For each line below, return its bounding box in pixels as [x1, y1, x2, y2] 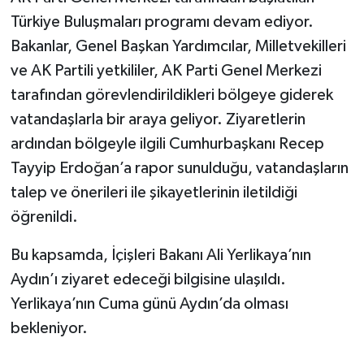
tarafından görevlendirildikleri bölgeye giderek [10, 87, 333, 104]
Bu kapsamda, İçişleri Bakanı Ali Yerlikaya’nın [10, 247, 311, 264]
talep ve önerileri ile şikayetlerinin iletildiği [10, 184, 297, 201]
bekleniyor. [10, 320, 88, 337]
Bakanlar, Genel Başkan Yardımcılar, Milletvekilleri [10, 38, 346, 55]
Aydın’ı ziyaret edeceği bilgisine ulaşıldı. [10, 271, 286, 288]
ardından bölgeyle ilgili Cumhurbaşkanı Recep [10, 136, 324, 153]
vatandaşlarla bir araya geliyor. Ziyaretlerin [10, 111, 305, 128]
